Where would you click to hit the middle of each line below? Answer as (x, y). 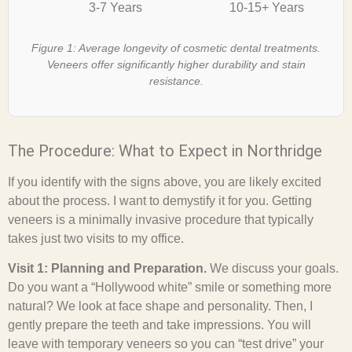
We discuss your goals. (273, 269)
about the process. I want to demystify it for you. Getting (160, 200)
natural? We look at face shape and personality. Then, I (160, 306)
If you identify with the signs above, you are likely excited (165, 181)
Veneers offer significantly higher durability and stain (176, 65)
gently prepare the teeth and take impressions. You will (159, 325)
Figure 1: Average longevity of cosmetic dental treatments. (176, 48)
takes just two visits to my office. (96, 238)
